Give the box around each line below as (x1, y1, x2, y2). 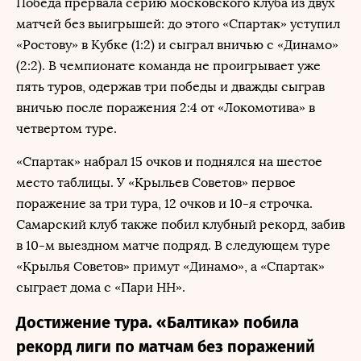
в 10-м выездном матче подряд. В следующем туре (16, 238, 330, 253)
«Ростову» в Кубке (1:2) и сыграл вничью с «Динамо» (16, 37, 338, 52)
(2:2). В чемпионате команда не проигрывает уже (16, 58, 321, 73)
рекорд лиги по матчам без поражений (16, 337, 315, 356)
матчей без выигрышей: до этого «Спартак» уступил (16, 16, 340, 31)
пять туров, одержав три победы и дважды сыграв (16, 79, 325, 94)
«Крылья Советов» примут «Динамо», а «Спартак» (16, 259, 325, 274)
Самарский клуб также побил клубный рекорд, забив (16, 217, 345, 232)
